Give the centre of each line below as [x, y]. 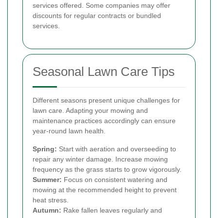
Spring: [45, 149]
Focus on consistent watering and [115, 179]
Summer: [47, 179]
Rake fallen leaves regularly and [112, 210]
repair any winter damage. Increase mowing [100, 159]
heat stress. [51, 200]
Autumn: [47, 210]
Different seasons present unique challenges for [106, 100]
